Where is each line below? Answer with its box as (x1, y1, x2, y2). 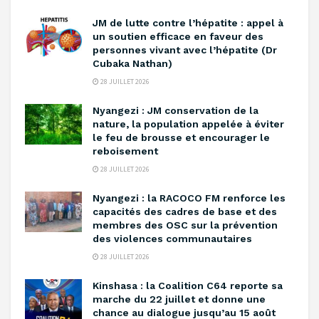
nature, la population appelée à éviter (93, 118, 284, 130)
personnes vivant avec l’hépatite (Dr (93, 44, 277, 56)
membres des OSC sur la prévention (93, 219, 278, 231)
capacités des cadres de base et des (93, 206, 277, 217)
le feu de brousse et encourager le (93, 132, 270, 143)
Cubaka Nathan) (93, 58, 175, 69)
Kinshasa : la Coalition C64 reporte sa (93, 280, 283, 291)
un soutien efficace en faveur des (93, 31, 263, 42)
